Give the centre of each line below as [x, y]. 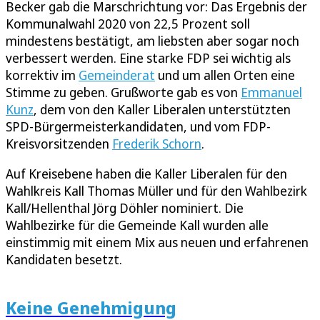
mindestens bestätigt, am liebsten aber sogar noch [152, 41]
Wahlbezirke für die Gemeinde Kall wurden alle [137, 225]
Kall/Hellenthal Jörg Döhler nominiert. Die [125, 208]
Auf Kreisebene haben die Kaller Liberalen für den [146, 174]
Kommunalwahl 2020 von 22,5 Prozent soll [128, 24]
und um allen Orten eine [225, 75]
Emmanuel [271, 92]
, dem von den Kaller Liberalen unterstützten [162, 110]
